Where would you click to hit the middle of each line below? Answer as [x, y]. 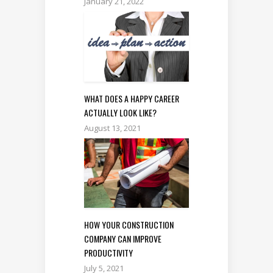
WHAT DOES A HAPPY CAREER [132, 98]
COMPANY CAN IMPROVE [123, 239]
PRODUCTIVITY [108, 253]
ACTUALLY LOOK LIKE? [120, 112]
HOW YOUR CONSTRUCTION [129, 225]
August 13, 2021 [112, 128]
